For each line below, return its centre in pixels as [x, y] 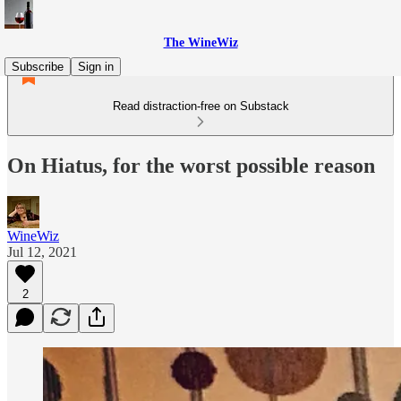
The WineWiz [200, 43]
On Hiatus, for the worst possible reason [191, 165]
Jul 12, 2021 [42, 252]
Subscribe [38, 67]
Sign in [96, 67]
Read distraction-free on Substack [200, 106]
